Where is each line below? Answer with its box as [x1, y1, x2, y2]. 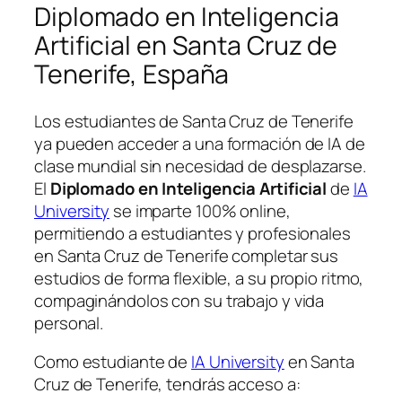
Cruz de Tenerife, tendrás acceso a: [34, 372, 301, 397]
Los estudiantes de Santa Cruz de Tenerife [34, 109, 354, 133]
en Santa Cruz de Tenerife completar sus [34, 243, 339, 267]
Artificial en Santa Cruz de [34, 28, 338, 64]
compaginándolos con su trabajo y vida [34, 288, 325, 312]
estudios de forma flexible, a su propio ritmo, [34, 266, 364, 290]
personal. [34, 310, 104, 335]
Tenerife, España [34, 57, 230, 92]
